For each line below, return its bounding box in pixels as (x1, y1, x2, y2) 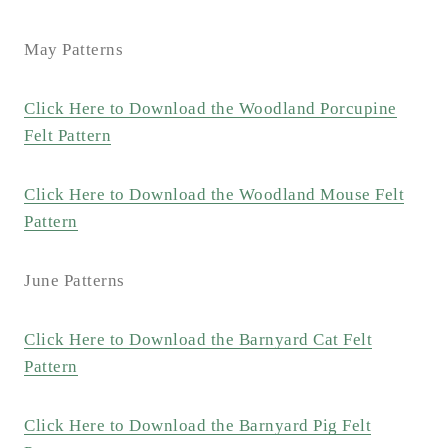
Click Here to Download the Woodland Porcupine (24, 99, 397, 119)
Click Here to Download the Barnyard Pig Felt (24, 416, 371, 436)
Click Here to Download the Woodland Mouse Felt (24, 185, 404, 205)
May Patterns (24, 40, 123, 60)
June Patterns (24, 271, 125, 291)
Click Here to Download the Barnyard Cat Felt (24, 330, 372, 350)
